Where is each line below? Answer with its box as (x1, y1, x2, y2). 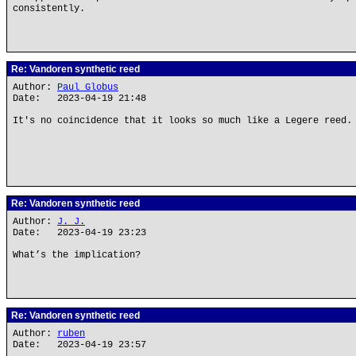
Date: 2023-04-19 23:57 (13, 339, 146, 350)
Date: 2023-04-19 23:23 (13, 227, 146, 238)
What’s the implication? (13, 250, 141, 261)
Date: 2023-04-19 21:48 (13, 93, 146, 104)
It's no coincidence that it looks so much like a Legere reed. (13, 115, 352, 126)
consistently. (13, 3, 85, 14)
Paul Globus (57, 82, 118, 93)
